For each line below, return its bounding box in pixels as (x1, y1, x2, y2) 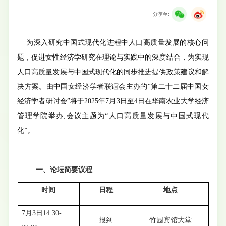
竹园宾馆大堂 (149, 216, 192, 224)
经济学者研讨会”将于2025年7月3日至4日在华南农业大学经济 (17, 97, 209, 105)
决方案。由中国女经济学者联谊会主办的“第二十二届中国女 (17, 82, 209, 90)
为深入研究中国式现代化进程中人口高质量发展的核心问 (24, 38, 209, 46)
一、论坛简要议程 (36, 165, 93, 174)
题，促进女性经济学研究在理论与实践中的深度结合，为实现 (17, 53, 209, 61)
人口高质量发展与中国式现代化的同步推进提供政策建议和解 (17, 68, 209, 76)
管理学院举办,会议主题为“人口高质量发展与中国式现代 (17, 111, 209, 120)
